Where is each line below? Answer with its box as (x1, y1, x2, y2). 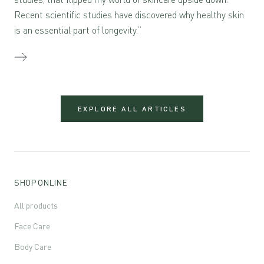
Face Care (14, 220, 50, 231)
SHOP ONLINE (14, 177, 67, 187)
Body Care (14, 241, 51, 252)
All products (14, 200, 58, 210)
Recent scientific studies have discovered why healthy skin (14, 9, 244, 21)
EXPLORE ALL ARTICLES (78, 104, 186, 113)
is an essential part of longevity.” (14, 24, 141, 37)
